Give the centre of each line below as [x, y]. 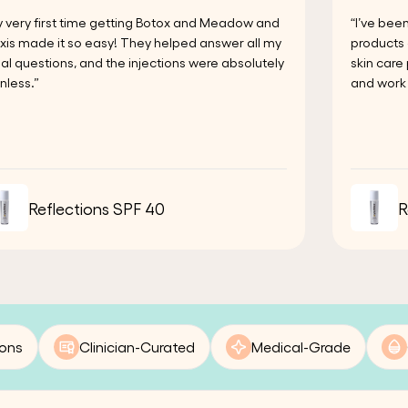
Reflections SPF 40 [96, 208]
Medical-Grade [301, 347]
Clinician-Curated [137, 347]
